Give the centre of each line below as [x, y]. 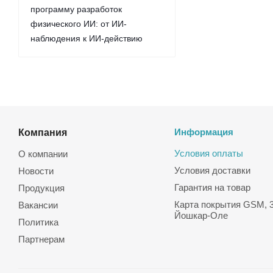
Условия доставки [212, 170]
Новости [36, 171]
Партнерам [41, 239]
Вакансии [38, 205]
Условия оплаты [208, 153]
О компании [43, 154]
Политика [38, 222]
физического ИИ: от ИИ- [79, 24]
